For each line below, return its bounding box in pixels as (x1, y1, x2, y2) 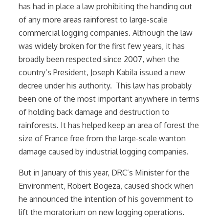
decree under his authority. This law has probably (19, 80, 192, 90)
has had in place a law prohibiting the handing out (19, 1, 192, 11)
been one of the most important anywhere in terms (19, 93, 199, 104)
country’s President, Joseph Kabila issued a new (19, 67, 185, 77)
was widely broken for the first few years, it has (19, 41, 185, 51)
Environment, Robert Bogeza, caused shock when (19, 180, 194, 191)
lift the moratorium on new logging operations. (19, 207, 184, 217)
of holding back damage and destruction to (19, 107, 170, 117)
